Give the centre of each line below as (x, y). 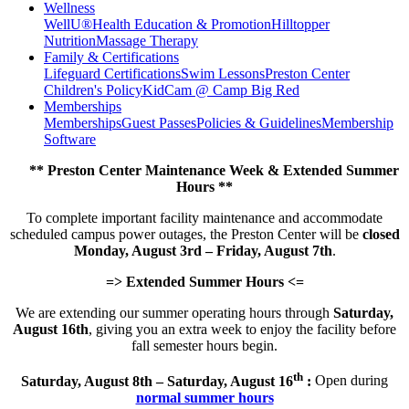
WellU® (68, 25)
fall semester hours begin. (204, 346)
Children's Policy (93, 90)
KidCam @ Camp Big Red (221, 90)
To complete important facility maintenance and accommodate (204, 218)
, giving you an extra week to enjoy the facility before (242, 330)
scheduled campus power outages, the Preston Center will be (186, 235)
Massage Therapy (147, 41)
